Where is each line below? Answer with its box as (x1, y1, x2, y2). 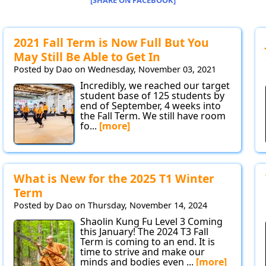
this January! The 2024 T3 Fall (80, 225, 208, 239)
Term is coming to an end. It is (80, 235, 215, 249)
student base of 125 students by (80, 89, 224, 103)
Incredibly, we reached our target (80, 79, 230, 93)
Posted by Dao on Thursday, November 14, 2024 (14, 199, 207, 211)
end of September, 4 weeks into (80, 99, 221, 113)
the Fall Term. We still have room (80, 109, 226, 123)
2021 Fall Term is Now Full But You (14, 34, 209, 51)
